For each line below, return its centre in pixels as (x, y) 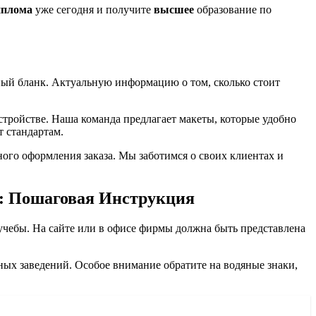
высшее (174, 9)
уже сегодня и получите (93, 9)
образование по (233, 9)
